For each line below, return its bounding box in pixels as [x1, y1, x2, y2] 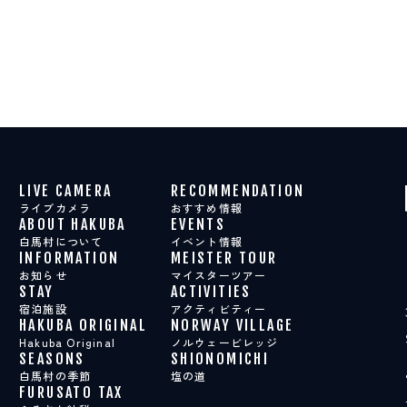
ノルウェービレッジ [170, 333, 279, 350]
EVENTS [170, 214, 226, 233]
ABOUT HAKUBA [19, 214, 126, 233]
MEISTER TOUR [170, 248, 278, 267]
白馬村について [19, 233, 104, 249]
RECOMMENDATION [170, 181, 305, 200]
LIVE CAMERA [19, 181, 113, 200]
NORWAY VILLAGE [170, 315, 294, 334]
